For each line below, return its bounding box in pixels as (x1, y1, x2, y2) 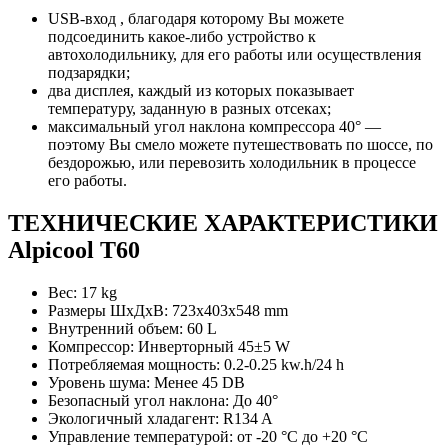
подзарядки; (48, 64, 130, 82)
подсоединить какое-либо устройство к (48, 28, 316, 46)
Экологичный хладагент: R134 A (48, 410, 273, 428)
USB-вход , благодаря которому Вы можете (48, 10, 344, 28)
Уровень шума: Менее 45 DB (48, 374, 245, 392)
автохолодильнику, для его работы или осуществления (48, 46, 421, 64)
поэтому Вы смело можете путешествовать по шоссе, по (48, 136, 433, 154)
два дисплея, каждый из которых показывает (48, 82, 354, 100)
